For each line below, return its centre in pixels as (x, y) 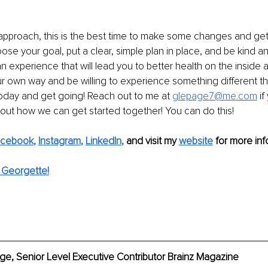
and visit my (151, 141)
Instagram (59, 141)
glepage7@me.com (214, 96)
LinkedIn (103, 141)
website (196, 141)
